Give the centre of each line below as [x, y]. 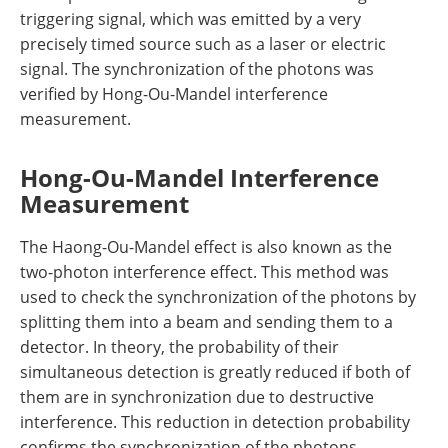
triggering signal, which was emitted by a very [190, 18]
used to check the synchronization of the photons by [218, 296]
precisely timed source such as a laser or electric [203, 43]
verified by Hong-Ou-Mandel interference [174, 93]
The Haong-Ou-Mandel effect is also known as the [206, 246]
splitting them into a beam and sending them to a [206, 321]
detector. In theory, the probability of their [179, 346]
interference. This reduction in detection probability [215, 421]
